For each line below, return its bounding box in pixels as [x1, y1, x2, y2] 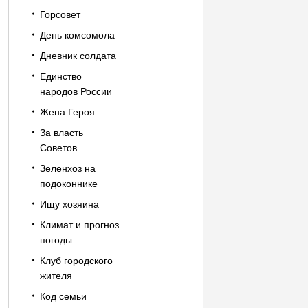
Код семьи [39, 291, 87, 302]
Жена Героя [39, 107, 95, 118]
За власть [39, 127, 83, 138]
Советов [39, 142, 77, 153]
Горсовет [39, 9, 80, 20]
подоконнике [39, 178, 98, 189]
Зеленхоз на [39, 163, 96, 174]
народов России [39, 86, 112, 97]
